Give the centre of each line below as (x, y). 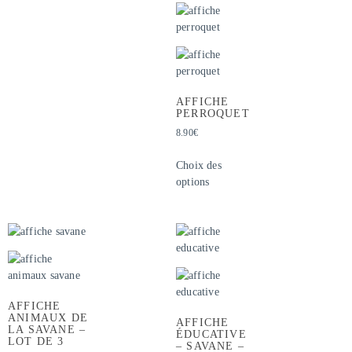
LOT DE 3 (36, 341)
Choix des (199, 165)
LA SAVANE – (47, 329)
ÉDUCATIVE (211, 334)
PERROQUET (213, 114)
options (193, 181)
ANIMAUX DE (48, 317)
